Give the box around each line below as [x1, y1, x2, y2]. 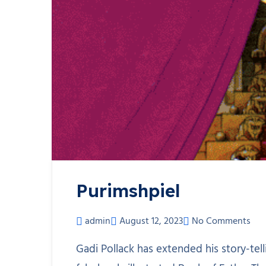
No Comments [192, 214, 251, 229]
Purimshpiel [76, 179, 180, 202]
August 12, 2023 [119, 214, 183, 229]
